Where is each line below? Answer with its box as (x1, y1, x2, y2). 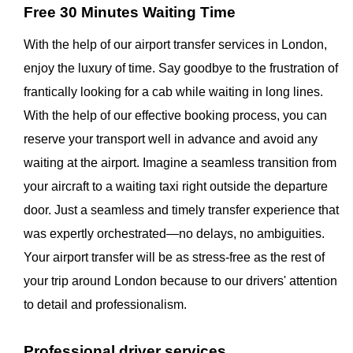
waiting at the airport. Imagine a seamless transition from (24, 156, 336, 170)
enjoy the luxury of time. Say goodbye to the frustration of (24, 61, 338, 76)
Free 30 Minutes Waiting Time (24, 4, 236, 21)
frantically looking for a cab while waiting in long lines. (24, 85, 323, 99)
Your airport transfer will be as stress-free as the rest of (24, 251, 325, 265)
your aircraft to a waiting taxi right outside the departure (24, 180, 328, 194)
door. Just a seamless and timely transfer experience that (24, 203, 339, 217)
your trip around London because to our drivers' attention (24, 274, 337, 288)
